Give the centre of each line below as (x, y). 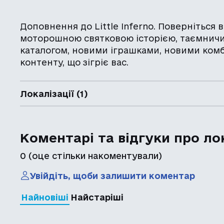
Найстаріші (97, 197)
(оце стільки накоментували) (94, 156)
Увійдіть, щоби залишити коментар (113, 175)
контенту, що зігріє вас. (74, 62)
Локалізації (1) (54, 93)
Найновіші (45, 197)
